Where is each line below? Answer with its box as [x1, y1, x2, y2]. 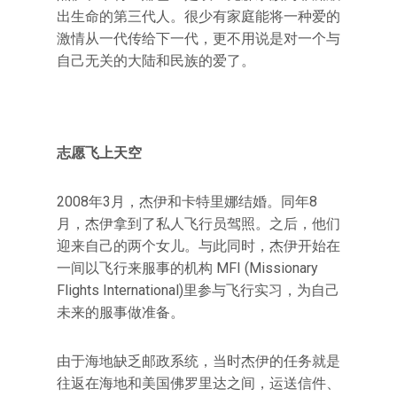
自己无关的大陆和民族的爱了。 [57, 52, 255, 69]
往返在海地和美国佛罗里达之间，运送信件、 [57, 375, 340, 392]
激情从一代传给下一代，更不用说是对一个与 [57, 30, 340, 47]
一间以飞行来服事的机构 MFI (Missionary [57, 260, 318, 276]
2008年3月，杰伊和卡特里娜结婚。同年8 [57, 193, 317, 210]
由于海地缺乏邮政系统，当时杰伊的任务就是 [57, 353, 340, 370]
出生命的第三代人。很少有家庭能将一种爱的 [57, 8, 340, 25]
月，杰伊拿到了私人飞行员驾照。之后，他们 [57, 215, 340, 232]
